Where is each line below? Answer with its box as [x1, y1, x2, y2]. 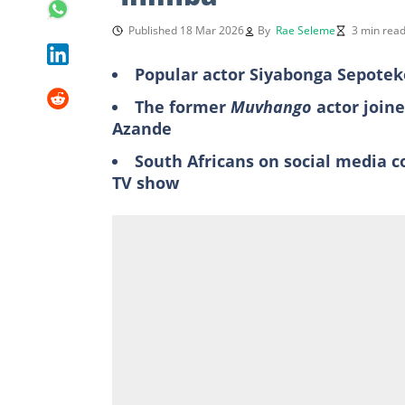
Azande [112, 117, 172, 139]
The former [135, 95, 231, 118]
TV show [112, 171, 179, 193]
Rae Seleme [276, 22, 335, 38]
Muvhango [231, 95, 316, 118]
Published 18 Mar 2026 [128, 22, 244, 38]
